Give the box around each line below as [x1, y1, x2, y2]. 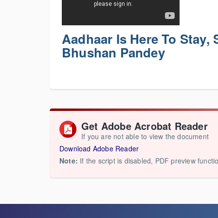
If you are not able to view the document [81, 131, 209, 141]
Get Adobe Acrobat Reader [81, 119, 208, 133]
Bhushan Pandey [62, 43, 165, 61]
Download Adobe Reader [59, 144, 139, 153]
